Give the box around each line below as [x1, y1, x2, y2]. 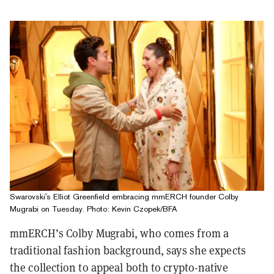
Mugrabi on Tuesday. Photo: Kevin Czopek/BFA [10, 204, 177, 213]
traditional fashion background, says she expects [10, 243, 246, 257]
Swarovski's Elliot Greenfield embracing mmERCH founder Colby [10, 191, 239, 201]
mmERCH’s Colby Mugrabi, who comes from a [10, 226, 229, 240]
